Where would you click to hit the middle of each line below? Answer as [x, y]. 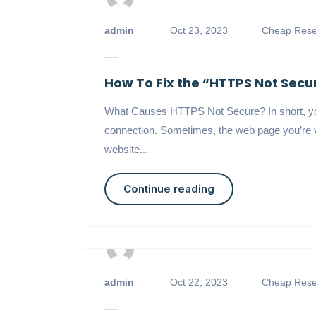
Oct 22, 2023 [199, 282]
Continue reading [169, 189]
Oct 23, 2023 [199, 30]
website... [126, 149]
